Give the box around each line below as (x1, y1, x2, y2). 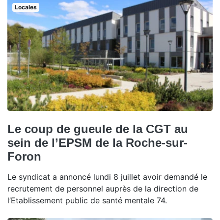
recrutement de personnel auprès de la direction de (7, 184, 198, 194)
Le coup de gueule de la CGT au (7, 122, 188, 136)
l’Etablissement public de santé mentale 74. (7, 195, 167, 206)
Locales (14, 3, 37, 11)
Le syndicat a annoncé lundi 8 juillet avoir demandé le (7, 172, 207, 182)
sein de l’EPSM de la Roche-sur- (7, 136, 188, 150)
